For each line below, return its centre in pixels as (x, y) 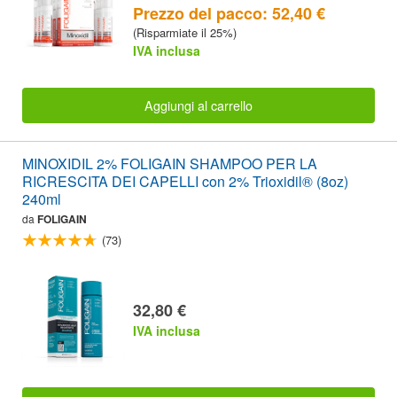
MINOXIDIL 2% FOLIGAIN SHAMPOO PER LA (170, 164)
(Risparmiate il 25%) (185, 32)
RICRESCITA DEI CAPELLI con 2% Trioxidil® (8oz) (185, 182)
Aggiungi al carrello (198, 105)
